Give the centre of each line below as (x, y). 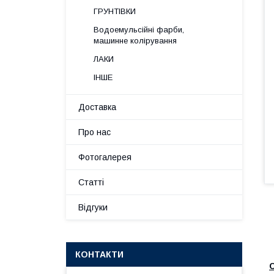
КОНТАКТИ (99, 254)
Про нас (94, 132)
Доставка (97, 107)
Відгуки (93, 207)
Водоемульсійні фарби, (139, 30)
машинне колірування (135, 41)
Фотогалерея (105, 157)
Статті (91, 182)
